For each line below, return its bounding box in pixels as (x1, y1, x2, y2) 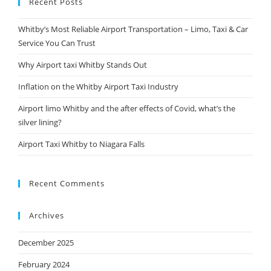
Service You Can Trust (18, 38, 96, 48)
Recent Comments (28, 178, 105, 189)
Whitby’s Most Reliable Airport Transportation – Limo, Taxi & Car (18, 24, 248, 34)
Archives (28, 210, 64, 221)
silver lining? (18, 117, 62, 128)
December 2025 (18, 237, 74, 248)
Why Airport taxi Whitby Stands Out (18, 59, 147, 70)
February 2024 (18, 259, 70, 270)
